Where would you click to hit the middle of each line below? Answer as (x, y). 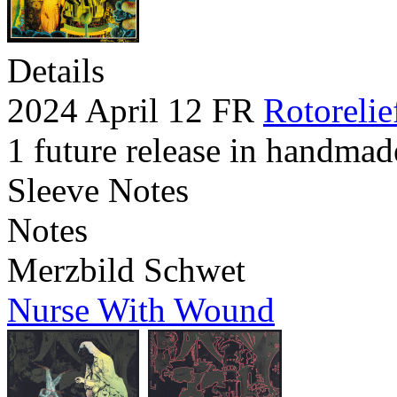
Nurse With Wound (141, 310)
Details (56, 71)
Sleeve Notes (98, 191)
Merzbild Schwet (126, 270)
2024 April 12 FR (135, 111)
